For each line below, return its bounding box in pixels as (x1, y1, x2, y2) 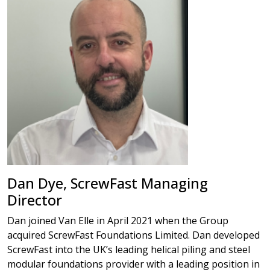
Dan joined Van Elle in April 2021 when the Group (7, 214, 228, 227)
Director (7, 190, 62, 210)
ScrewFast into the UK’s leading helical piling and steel (7, 243, 250, 256)
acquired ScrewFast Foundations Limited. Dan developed (7, 228, 260, 242)
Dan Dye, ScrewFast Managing (7, 174, 208, 193)
